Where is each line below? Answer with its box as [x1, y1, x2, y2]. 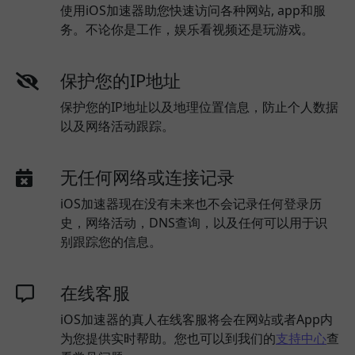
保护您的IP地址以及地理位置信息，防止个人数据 [60, 97, 338, 116]
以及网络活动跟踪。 [60, 116, 174, 135]
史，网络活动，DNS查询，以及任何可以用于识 [60, 213, 327, 231]
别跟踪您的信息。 [60, 232, 162, 250]
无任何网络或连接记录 [60, 165, 235, 189]
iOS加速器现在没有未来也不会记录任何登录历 [60, 194, 322, 212]
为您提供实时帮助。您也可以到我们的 [60, 329, 276, 347]
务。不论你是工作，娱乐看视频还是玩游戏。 [60, 20, 314, 38]
